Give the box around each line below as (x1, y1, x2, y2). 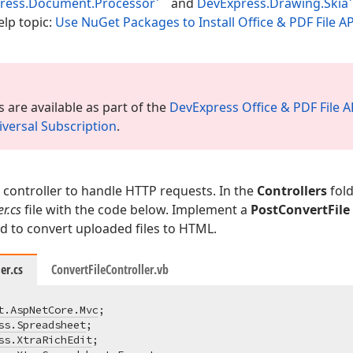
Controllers (257, 182, 328, 199)
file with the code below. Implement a (21, 201, 251, 218)
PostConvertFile (251, 201, 351, 218)
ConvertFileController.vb (51, 261, 169, 278)
